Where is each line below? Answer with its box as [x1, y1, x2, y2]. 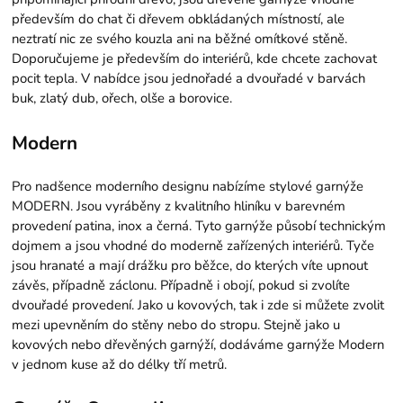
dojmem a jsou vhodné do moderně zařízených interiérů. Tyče [12, 236, 375, 255]
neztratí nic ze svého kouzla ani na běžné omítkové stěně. [12, 29, 348, 48]
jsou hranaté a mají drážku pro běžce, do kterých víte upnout [12, 255, 369, 274]
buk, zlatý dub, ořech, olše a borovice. [12, 88, 233, 107]
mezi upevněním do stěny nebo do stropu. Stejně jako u [12, 315, 341, 334]
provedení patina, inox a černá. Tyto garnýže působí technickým [12, 216, 387, 235]
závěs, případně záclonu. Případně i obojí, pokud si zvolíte [12, 275, 351, 294]
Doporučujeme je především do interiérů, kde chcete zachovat [12, 49, 378, 67]
